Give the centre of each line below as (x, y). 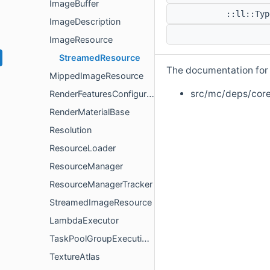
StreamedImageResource (101, 202)
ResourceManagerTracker (101, 184)
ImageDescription (85, 21)
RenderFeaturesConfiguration (98, 94)
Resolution (71, 130)
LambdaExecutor (84, 220)
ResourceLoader (83, 148)
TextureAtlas (75, 256)
